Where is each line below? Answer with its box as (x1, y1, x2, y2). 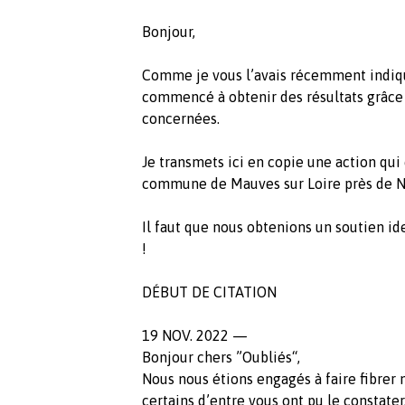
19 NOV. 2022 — (142, 326, 248, 344)
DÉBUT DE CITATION (142, 283, 277, 300)
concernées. (142, 109, 220, 127)
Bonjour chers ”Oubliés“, (142, 348, 300, 365)
